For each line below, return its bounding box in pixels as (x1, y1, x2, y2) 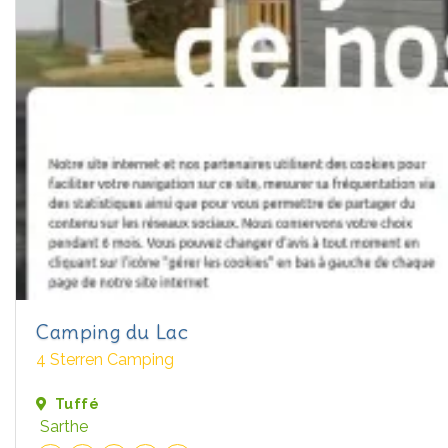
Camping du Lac (36, 318, 189, 344)
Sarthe (40, 416, 88, 436)
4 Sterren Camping (36, 349, 174, 369)
